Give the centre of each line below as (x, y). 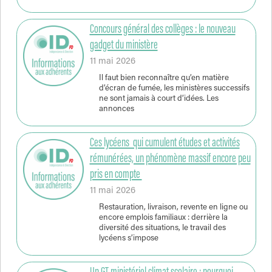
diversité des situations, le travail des (162, 228)
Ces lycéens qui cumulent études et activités (165, 143)
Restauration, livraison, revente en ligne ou (173, 207)
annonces (116, 109)
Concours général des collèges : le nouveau (162, 29)
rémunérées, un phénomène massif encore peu (170, 159)
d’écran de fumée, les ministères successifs (174, 88)
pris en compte (116, 175)
